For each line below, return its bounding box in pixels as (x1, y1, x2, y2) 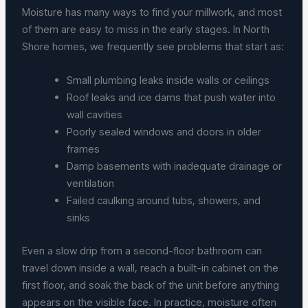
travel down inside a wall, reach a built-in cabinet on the (22, 261, 279, 274)
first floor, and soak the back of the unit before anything (22, 278, 280, 291)
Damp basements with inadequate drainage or (67, 159, 283, 173)
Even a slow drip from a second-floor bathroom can (22, 243, 263, 257)
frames (67, 142, 106, 156)
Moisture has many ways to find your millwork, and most (22, 5, 283, 19)
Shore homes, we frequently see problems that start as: (22, 40, 285, 54)
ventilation (67, 177, 120, 190)
